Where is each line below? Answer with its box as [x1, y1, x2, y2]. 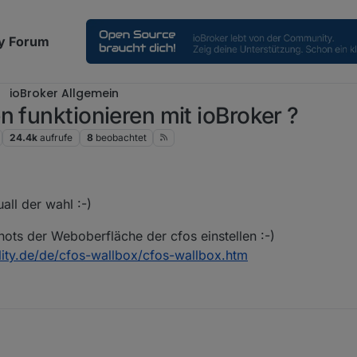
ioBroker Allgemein [10, 85, 119, 101]
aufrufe [39, 131, 73, 144]
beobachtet [95, 131, 147, 144]
